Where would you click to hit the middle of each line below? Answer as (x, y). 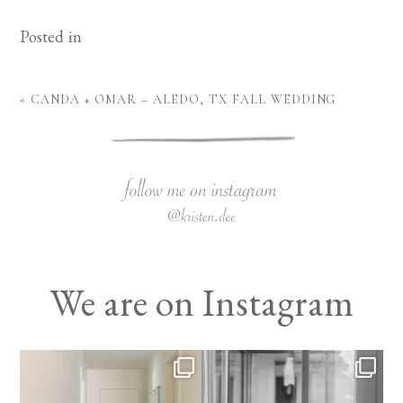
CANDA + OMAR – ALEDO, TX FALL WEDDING (184, 100)
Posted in (51, 37)
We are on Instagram (201, 303)
